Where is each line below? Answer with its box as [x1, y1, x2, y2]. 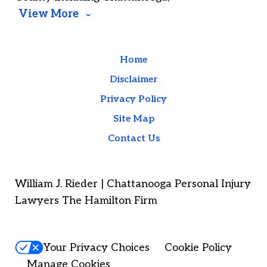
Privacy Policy [100, 94, 167, 105]
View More [18, 8, 79, 21]
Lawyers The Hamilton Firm [15, 194, 157, 207]
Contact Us [107, 133, 160, 145]
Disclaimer [110, 74, 157, 86]
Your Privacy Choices [44, 241, 150, 254]
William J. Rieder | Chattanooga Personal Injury [15, 178, 251, 191]
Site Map [113, 113, 154, 125]
